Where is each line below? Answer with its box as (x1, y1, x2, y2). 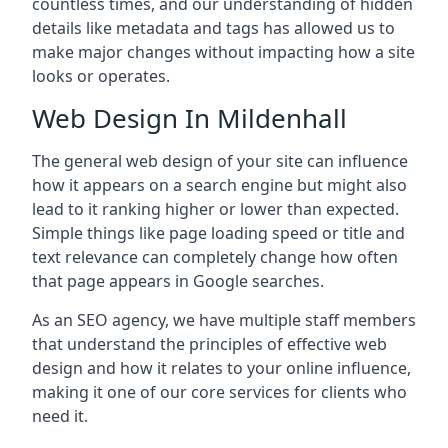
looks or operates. (32, 65, 170, 87)
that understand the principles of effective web (32, 333, 387, 355)
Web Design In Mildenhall (32, 100, 347, 136)
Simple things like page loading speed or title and (32, 222, 405, 244)
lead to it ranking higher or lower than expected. (32, 198, 399, 220)
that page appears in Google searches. (32, 270, 324, 292)
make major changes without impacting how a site (32, 41, 415, 63)
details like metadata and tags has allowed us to (32, 17, 395, 39)
